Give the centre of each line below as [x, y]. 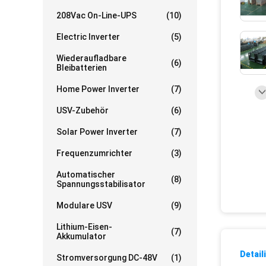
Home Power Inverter [98, 89]
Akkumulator [81, 237]
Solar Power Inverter [97, 132]
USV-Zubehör [83, 111]
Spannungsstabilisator [101, 184]
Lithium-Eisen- [84, 227]
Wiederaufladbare [91, 58]
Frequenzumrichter [94, 153]
